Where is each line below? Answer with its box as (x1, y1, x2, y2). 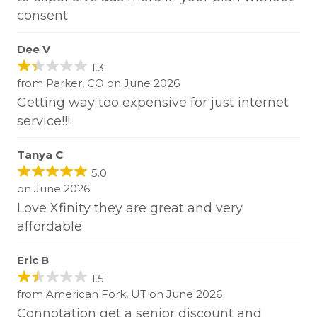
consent (17, 8, 68, 24)
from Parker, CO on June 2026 (17, 76, 180, 91)
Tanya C (17, 148, 63, 162)
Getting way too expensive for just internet (17, 95, 289, 111)
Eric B (17, 253, 49, 267)
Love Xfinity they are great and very (17, 200, 243, 217)
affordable (17, 219, 82, 235)
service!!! (17, 113, 70, 129)
